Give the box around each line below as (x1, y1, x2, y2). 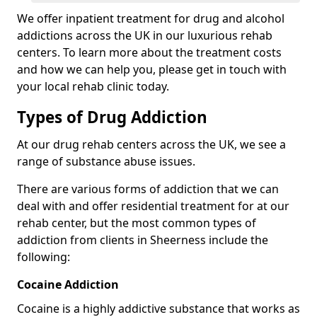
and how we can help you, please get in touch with (17, 61, 287, 77)
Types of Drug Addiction (17, 105, 207, 128)
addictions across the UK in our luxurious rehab (17, 27, 272, 43)
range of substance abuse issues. (17, 153, 195, 169)
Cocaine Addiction (17, 276, 119, 292)
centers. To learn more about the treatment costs (17, 44, 282, 60)
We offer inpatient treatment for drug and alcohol (17, 10, 284, 26)
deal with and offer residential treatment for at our (17, 197, 289, 214)
